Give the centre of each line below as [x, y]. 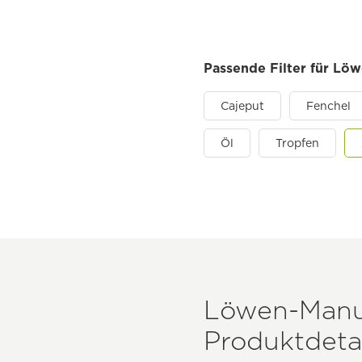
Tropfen [297, 143]
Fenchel [328, 105]
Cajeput [242, 105]
